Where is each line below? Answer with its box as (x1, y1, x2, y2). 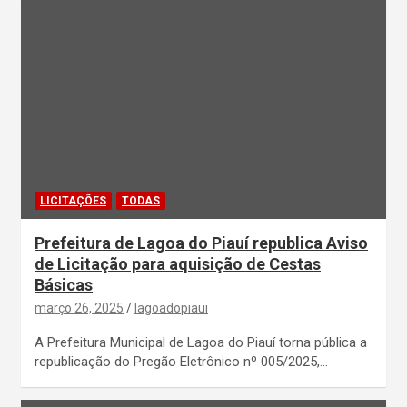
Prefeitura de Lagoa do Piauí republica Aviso (35, 233, 368, 253)
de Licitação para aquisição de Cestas (35, 253, 321, 273)
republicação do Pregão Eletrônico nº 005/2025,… (35, 352, 328, 370)
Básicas (35, 274, 93, 294)
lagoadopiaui (134, 300, 208, 315)
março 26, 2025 (35, 300, 124, 315)
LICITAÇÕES (40, 194, 106, 207)
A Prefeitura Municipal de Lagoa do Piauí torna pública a (35, 333, 367, 351)
